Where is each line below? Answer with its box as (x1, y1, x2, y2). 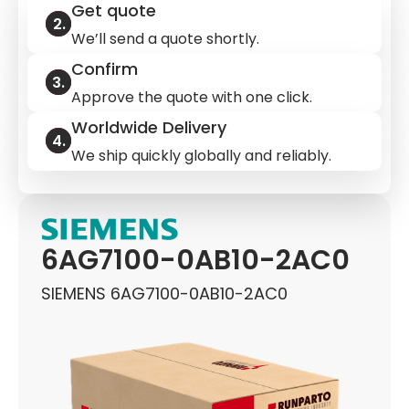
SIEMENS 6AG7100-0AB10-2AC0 (41, 282, 288, 306)
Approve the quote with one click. (71, 87, 312, 108)
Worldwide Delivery (71, 116, 226, 139)
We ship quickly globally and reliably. (71, 145, 331, 166)
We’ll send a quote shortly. (71, 28, 259, 49)
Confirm (71, 58, 138, 80)
